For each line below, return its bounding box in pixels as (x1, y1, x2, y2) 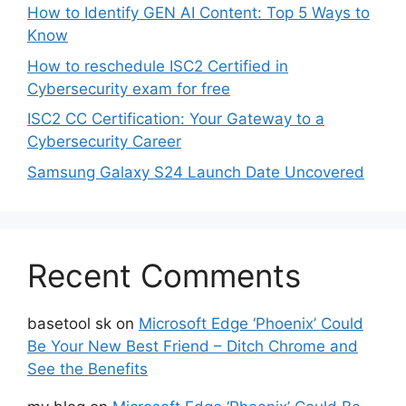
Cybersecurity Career (27, 132, 181, 151)
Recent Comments (27, 256, 301, 295)
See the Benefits (27, 359, 148, 378)
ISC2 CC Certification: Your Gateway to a (27, 110, 324, 129)
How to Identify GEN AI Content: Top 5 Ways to (27, 4, 370, 23)
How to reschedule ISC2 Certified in (27, 56, 288, 75)
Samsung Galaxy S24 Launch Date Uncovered (27, 162, 364, 181)
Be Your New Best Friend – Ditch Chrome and (27, 336, 358, 355)
